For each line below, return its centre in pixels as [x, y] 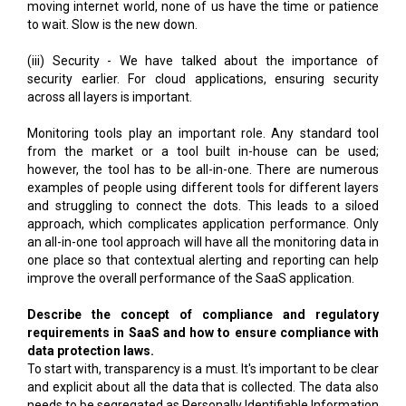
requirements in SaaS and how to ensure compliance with [203, 332]
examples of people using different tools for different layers [203, 187]
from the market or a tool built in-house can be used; [203, 151]
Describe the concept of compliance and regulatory [203, 314]
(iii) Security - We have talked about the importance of [203, 60]
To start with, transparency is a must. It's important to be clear [203, 368]
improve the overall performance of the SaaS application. [191, 278]
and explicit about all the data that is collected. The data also [203, 387]
